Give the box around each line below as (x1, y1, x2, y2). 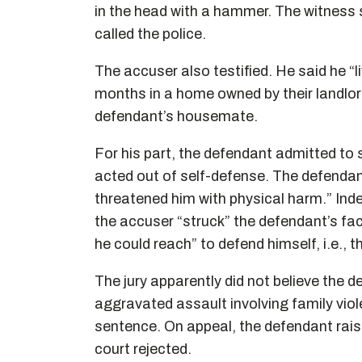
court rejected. (95, 341, 192, 357)
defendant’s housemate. (95, 108, 258, 124)
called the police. (95, 26, 206, 42)
